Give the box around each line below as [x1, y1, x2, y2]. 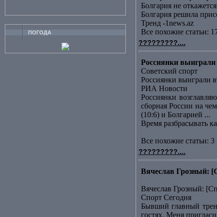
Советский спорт [141, 67, 198, 75]
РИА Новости [141, 84, 187, 93]
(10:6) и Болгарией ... [141, 110, 210, 119]
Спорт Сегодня [141, 193, 191, 201]
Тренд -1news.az [141, 19, 194, 27]
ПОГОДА [28, 30, 51, 35]
